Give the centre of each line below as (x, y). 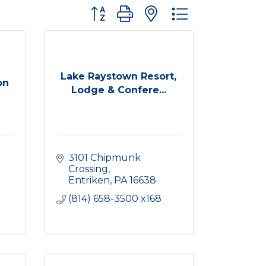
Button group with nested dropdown (174, 9)
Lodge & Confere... (118, 90)
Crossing (88, 169)
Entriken (89, 180)
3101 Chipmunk (104, 158)
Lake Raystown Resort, (119, 76)
